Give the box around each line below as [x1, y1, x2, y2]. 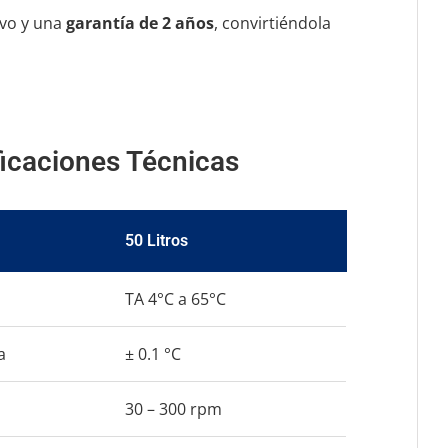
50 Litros [124, 231, 188, 251]
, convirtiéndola [213, 12, 331, 35]
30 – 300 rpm [124, 398, 222, 421]
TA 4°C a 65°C [124, 288, 226, 311]
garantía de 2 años [65, 12, 214, 35]
